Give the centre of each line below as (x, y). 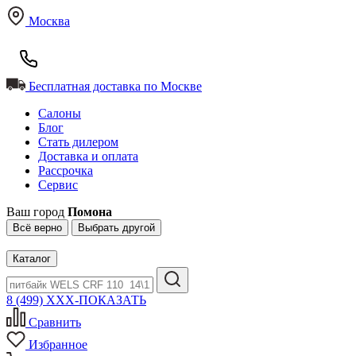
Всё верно (37, 228)
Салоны (60, 113)
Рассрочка (66, 170)
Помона (90, 212)
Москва (49, 21)
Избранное (58, 344)
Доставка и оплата (88, 156)
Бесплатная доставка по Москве (115, 86)
